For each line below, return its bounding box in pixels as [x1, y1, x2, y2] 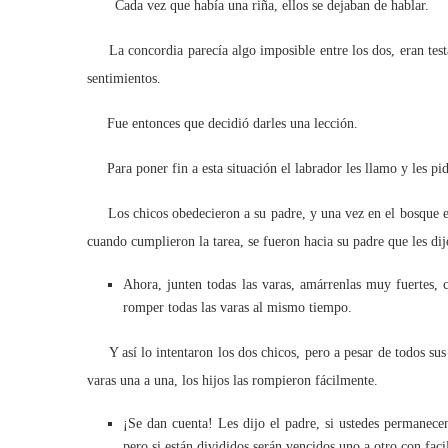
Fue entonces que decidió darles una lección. [87, 116, 358, 131]
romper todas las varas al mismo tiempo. [123, 300, 352, 315]
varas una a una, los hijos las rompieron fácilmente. [87, 373, 378, 388]
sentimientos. [87, 71, 161, 86]
